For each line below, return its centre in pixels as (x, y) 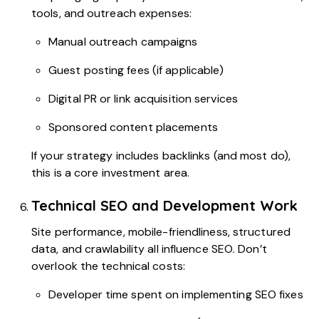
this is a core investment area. (111, 172)
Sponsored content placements (133, 127)
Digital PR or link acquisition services (143, 98)
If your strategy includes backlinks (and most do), (161, 155)
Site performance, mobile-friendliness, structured (161, 231)
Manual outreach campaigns (123, 41)
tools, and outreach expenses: (111, 13)
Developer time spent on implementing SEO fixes (176, 294)
